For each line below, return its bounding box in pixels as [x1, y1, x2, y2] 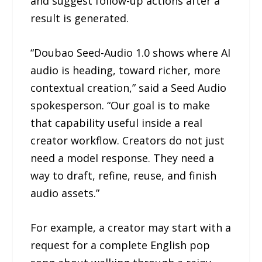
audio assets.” [30, 185, 100, 200]
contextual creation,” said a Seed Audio [30, 80, 227, 95]
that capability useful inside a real [30, 115, 203, 130]
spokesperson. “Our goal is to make [30, 98, 211, 112]
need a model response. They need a [30, 150, 215, 165]
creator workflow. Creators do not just [30, 133, 225, 147]
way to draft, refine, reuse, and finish [30, 168, 217, 182]
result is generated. [30, 11, 129, 25]
